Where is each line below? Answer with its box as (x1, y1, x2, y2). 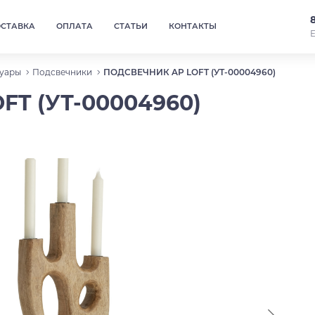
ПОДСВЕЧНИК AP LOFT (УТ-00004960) (103, 66, 276, 77)
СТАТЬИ (114, 21, 148, 32)
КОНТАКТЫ (169, 21, 217, 32)
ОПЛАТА (56, 21, 94, 32)
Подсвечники (32, 66, 92, 77)
